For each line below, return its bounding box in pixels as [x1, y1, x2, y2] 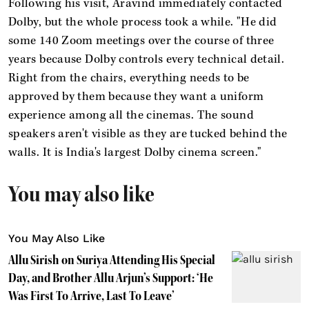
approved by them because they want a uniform [8, 88, 264, 104]
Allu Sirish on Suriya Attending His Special [8, 252, 215, 268]
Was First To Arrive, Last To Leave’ [8, 288, 175, 303]
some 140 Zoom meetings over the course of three [8, 32, 275, 48]
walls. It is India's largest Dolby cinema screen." [8, 144, 262, 160]
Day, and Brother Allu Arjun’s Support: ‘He [8, 270, 213, 286]
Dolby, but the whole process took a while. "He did [8, 14, 277, 30]
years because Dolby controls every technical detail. [8, 51, 285, 67]
